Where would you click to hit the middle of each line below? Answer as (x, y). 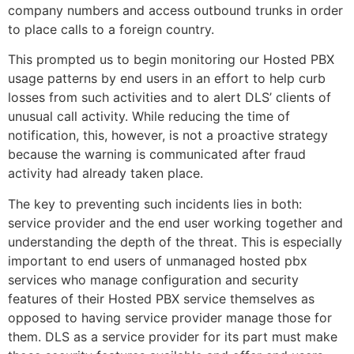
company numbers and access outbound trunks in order (175, 10)
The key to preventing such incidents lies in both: (155, 203)
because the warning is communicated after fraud (157, 154)
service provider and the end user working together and (175, 222)
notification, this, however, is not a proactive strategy (168, 136)
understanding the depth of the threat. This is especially (175, 241)
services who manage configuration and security (153, 279)
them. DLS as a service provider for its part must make (173, 336)
